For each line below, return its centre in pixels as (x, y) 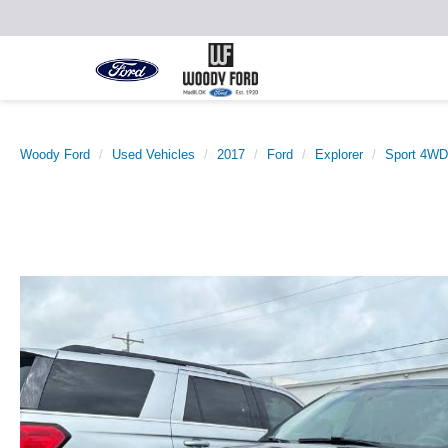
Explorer (339, 154)
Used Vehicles (153, 154)
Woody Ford (55, 154)
